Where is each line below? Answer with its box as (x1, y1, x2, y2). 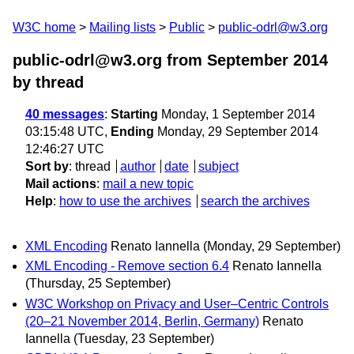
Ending (111, 125, 154, 138)
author (119, 160, 156, 173)
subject (198, 160, 239, 173)
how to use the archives (59, 194, 191, 208)
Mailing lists (89, 21, 156, 34)
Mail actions (25, 177, 96, 190)
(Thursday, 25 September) (25, 277, 171, 291)
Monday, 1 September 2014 (158, 107, 315, 121)
